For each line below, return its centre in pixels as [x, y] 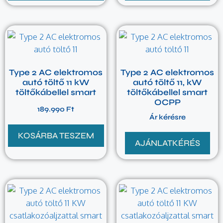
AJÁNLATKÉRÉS [167, 143]
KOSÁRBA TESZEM [56, 135]
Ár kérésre [167, 117]
